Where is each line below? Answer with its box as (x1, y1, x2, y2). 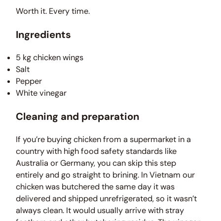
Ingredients (16, 28, 71, 41)
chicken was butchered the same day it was (16, 182, 175, 192)
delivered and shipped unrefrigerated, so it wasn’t (16, 193, 197, 204)
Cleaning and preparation (16, 110, 139, 123)
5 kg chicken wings (16, 52, 83, 63)
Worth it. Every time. (16, 5, 90, 16)
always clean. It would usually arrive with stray (16, 205, 184, 216)
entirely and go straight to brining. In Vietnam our (16, 170, 195, 181)
